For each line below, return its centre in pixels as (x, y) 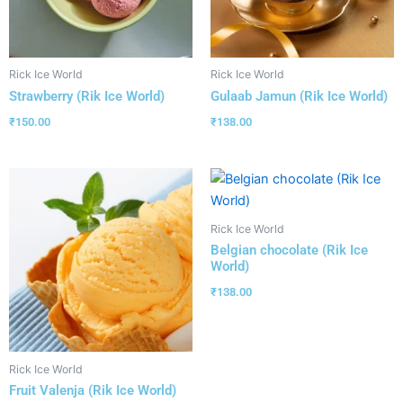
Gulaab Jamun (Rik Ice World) (299, 96)
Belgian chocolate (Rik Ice (289, 250)
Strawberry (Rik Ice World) (87, 96)
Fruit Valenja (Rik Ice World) (93, 390)
